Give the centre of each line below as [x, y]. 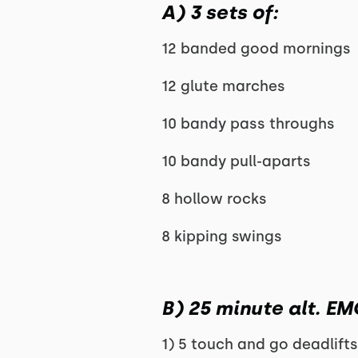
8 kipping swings [221, 237]
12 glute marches [223, 86]
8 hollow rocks [214, 199]
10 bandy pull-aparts [236, 161]
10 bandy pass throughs [248, 124]
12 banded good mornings [256, 49]
